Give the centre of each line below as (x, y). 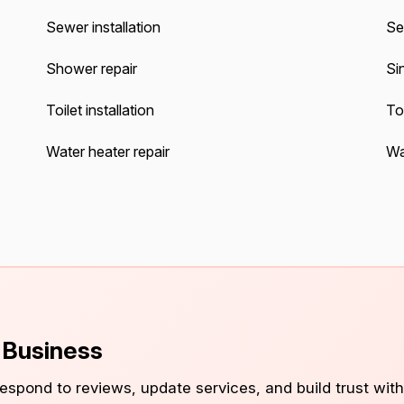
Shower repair (91, 69)
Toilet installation (100, 110)
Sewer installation (103, 27)
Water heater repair (107, 151)
